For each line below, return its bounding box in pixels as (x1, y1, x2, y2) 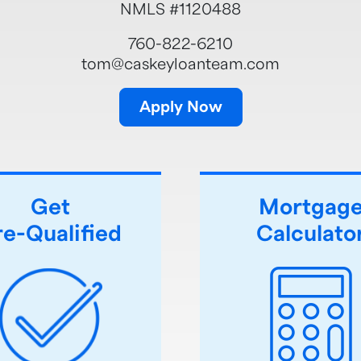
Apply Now (139, 99, 222, 115)
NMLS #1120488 (120, 2, 241, 18)
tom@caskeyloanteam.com (81, 56, 280, 73)
